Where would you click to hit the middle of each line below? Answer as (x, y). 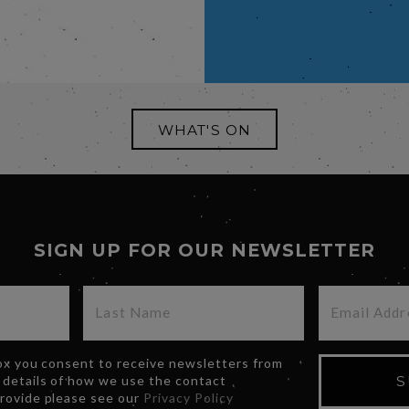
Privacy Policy (189, 397)
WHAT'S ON (204, 130)
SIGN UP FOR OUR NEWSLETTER (204, 250)
